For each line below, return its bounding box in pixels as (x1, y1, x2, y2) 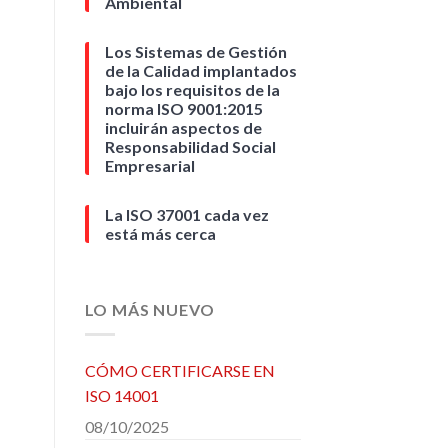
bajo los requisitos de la (104, 80, 280, 100)
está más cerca (104, 224, 216, 244)
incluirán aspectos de (104, 118, 262, 138)
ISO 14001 (84, 385, 159, 405)
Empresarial (104, 156, 195, 176)
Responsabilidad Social (104, 137, 276, 157)
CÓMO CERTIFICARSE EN (84, 360, 275, 380)
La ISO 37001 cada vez (104, 205, 269, 225)
